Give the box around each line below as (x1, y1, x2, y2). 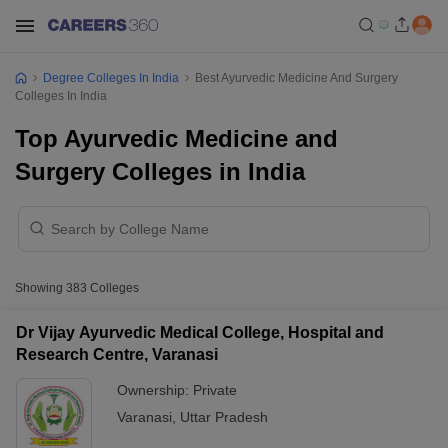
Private (193, 382, 237, 398)
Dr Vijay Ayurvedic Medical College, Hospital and (16, 324, 384, 341)
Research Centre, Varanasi (16, 346, 218, 363)
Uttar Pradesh (180, 409, 268, 425)
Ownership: (117, 382, 193, 398)
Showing (15, 281, 66, 295)
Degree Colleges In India (43, 71, 179, 85)
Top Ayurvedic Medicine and (15, 125, 338, 152)
